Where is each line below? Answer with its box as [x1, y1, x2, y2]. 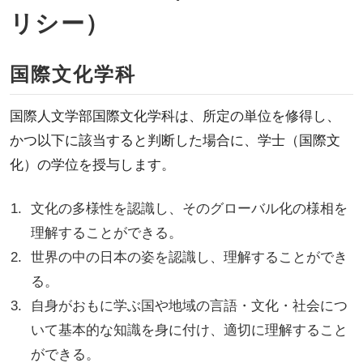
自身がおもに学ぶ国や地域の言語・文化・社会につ [31, 297, 348, 314]
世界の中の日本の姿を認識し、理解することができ [31, 249, 348, 265]
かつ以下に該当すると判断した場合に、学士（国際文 [9, 132, 340, 148]
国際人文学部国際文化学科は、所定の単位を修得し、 [9, 108, 340, 124]
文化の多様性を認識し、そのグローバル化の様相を [31, 200, 348, 216]
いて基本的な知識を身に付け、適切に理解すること [31, 322, 348, 338]
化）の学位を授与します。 [9, 156, 175, 173]
